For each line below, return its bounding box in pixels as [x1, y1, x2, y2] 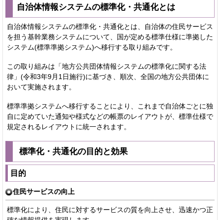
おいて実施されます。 [7, 82, 76, 91]
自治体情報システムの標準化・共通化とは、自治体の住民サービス [7, 22, 213, 30]
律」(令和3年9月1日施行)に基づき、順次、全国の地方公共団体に [7, 72, 209, 81]
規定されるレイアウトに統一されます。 [7, 122, 131, 131]
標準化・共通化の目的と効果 [17, 146, 128, 156]
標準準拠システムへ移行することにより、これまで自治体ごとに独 [7, 102, 213, 110]
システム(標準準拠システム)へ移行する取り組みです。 [7, 43, 177, 51]
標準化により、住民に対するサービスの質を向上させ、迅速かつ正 [7, 205, 213, 214]
